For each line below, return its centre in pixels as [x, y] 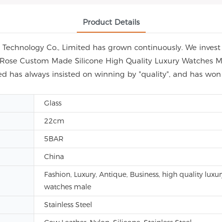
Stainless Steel [68, 205]
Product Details [111, 22]
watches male [68, 187]
